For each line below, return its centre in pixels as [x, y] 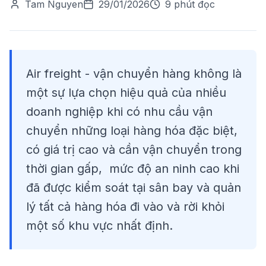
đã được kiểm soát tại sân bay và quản [134, 188]
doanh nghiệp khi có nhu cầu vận [119, 112]
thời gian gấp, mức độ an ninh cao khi [133, 169]
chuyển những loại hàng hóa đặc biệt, [132, 131]
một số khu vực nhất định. [99, 226]
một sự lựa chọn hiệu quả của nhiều [126, 93]
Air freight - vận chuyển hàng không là [134, 74]
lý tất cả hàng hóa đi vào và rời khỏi [125, 207]
